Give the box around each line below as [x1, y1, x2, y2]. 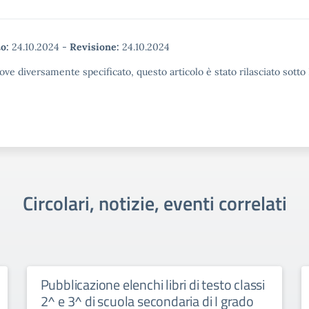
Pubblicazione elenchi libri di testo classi [40, 274, 266, 295]
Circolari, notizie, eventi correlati [22, 188, 287, 218]
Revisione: [70, 41, 119, 53]
